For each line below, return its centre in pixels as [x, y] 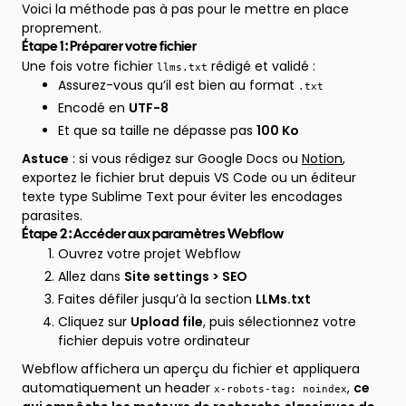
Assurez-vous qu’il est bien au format [178, 85]
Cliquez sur [94, 322]
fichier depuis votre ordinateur [154, 341]
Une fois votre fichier [89, 66]
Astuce [45, 159]
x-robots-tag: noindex [280, 389]
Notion [322, 159]
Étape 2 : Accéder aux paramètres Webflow [153, 235]
